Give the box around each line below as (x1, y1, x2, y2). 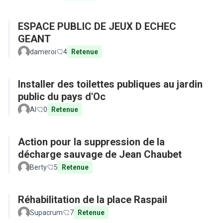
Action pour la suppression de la (18, 136, 165, 148)
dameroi (30, 48, 56, 56)
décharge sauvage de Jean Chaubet (18, 148, 182, 160)
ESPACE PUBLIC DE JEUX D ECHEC (18, 20, 176, 32)
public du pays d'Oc (18, 91, 106, 103)
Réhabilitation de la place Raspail (18, 194, 167, 206)
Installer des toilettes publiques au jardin (18, 78, 203, 90)
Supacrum (30, 209, 63, 217)
